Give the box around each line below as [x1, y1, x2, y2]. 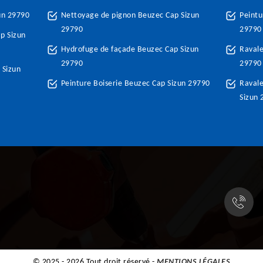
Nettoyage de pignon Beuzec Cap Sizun [60, 11, 200, 20]
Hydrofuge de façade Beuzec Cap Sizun [60, 45, 199, 54]
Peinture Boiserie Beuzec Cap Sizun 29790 [60, 79, 210, 88]
